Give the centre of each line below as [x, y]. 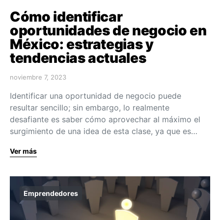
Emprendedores [51, 193]
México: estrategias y [82, 44]
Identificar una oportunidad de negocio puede [96, 96]
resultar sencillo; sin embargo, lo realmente [90, 107]
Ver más [23, 151]
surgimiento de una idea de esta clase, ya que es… [104, 131]
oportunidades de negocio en [108, 30]
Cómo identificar [66, 16]
